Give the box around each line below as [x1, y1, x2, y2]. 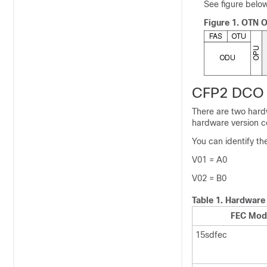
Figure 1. [204, 18, 241, 27]
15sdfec [195, 230, 227, 240]
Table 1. [192, 195, 225, 205]
